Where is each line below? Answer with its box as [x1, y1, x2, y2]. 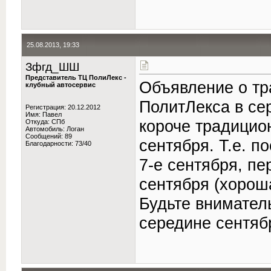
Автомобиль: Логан [25, 125, 84, 132]
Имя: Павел [25, 111, 62, 118]
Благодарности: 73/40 [25, 140, 91, 147]
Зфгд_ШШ [25, 60, 79, 73]
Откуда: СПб [25, 118, 65, 125]
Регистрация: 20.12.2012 [25, 103, 100, 111]
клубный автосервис [25, 81, 96, 88]
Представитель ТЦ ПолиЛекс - [25, 74, 126, 81]
